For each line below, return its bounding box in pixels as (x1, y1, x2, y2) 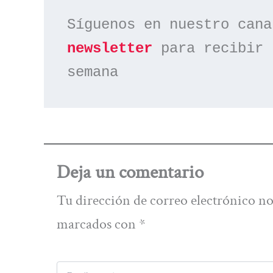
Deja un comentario (56, 160, 204, 185)
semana (67, 64, 119, 81)
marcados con (56, 214, 139, 234)
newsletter (67, 40, 153, 57)
